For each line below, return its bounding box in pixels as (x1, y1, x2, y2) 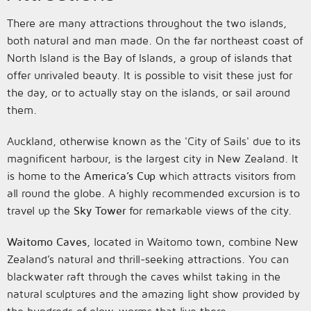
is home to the (7, 169, 84, 182)
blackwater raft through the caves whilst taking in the (7, 270, 280, 283)
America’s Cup (84, 169, 155, 182)
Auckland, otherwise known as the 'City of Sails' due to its (7, 135, 301, 147)
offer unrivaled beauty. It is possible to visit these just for (7, 69, 292, 81)
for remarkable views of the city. (126, 204, 292, 217)
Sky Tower (74, 204, 126, 217)
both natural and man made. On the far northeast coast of (7, 34, 303, 47)
